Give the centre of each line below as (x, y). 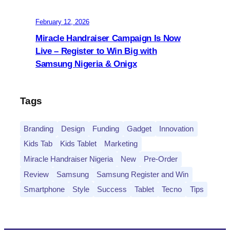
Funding (106, 128)
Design (73, 128)
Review (36, 174)
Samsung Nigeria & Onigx (86, 64)
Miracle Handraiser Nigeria (69, 159)
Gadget (139, 128)
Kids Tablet (79, 144)
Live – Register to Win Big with (96, 51)
